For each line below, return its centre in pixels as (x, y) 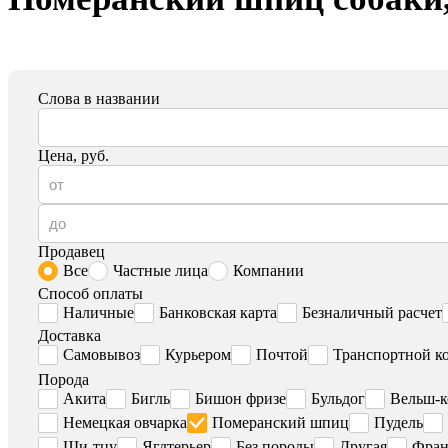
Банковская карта (218, 313)
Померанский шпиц (280, 423)
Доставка (69, 336)
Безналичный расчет (372, 313)
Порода (63, 380)
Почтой (282, 355)
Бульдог (338, 399)
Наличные (98, 313)
